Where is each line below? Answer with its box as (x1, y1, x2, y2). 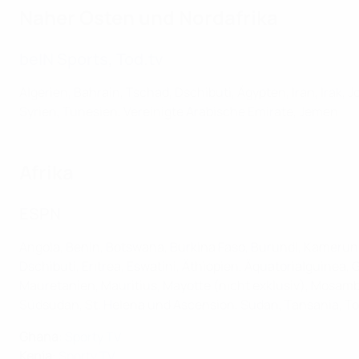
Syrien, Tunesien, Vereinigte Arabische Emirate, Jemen (19, 103, 338, 120)
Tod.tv (116, 48, 163, 70)
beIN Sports (19, 48, 108, 70)
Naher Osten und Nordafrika (19, 4, 278, 30)
